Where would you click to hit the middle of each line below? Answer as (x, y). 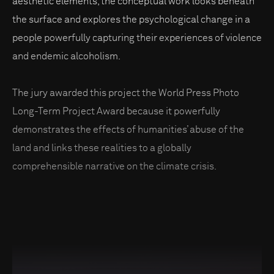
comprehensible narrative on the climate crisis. (114, 166)
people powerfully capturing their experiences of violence (137, 38)
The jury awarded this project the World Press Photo (126, 93)
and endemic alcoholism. (66, 56)
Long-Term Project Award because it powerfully (116, 111)
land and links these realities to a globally (102, 148)
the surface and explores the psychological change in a (131, 19)
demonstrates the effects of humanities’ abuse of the (128, 129)
